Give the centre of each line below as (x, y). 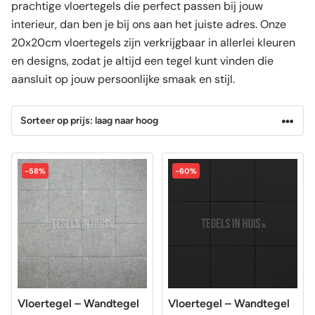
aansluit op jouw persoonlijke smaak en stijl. (123, 79)
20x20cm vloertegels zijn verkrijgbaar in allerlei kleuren (153, 43)
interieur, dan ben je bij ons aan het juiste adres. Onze (149, 24)
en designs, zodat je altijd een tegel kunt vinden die (142, 61)
